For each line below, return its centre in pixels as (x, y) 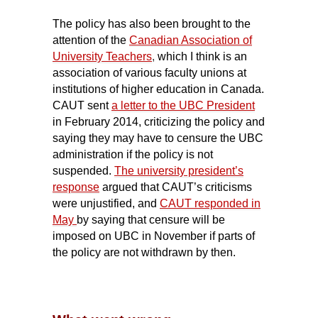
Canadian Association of (191, 40)
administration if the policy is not (133, 154)
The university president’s (179, 170)
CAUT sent (82, 105)
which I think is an (201, 56)
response (76, 187)
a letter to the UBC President (183, 105)
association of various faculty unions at (149, 72)
